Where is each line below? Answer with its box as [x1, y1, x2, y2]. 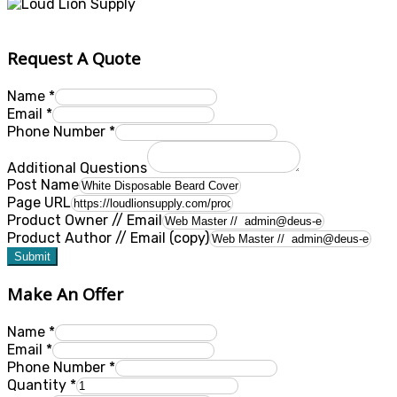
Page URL [7, 194, 71, 212]
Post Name [7, 176, 79, 194]
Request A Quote [7, 47, 141, 70]
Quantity [7, 377, 70, 394]
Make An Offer [7, 283, 123, 306]
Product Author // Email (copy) [7, 230, 209, 247]
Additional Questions [7, 160, 147, 177]
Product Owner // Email [7, 212, 162, 230]
